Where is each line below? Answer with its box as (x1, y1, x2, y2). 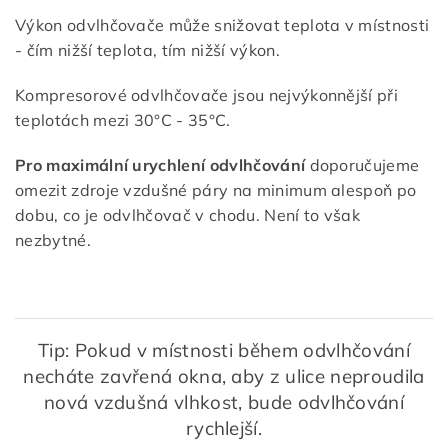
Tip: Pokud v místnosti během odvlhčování (38, 338, 410, 363)
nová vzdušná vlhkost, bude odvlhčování (43, 390, 405, 415)
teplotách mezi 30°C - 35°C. (15, 110, 231, 131)
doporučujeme (305, 155, 420, 176)
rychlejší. (185, 416, 263, 441)
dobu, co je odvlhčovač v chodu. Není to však (15, 205, 361, 226)
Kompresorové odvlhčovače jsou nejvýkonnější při (15, 85, 399, 106)
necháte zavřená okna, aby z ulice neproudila (23, 364, 425, 389)
